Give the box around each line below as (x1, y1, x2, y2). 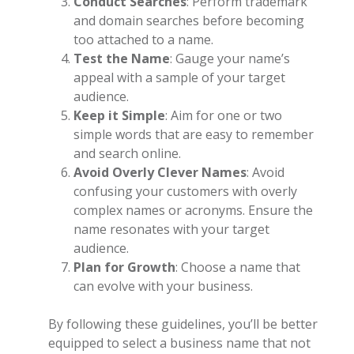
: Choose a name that (175, 258, 301, 276)
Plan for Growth (73, 258, 176, 276)
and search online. (73, 145, 182, 162)
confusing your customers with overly (73, 183, 298, 200)
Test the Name (73, 50, 171, 67)
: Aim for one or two (165, 107, 283, 124)
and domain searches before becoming (73, 12, 305, 29)
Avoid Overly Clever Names (73, 164, 247, 181)
